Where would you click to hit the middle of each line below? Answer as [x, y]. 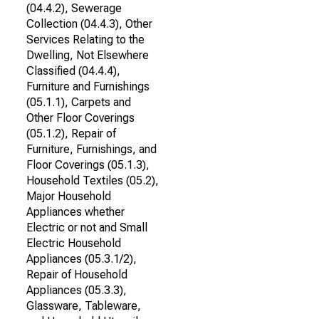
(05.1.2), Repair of [71, 134]
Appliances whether [75, 212]
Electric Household [74, 243]
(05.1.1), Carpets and [79, 102]
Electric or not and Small [87, 228]
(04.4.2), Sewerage [74, 8]
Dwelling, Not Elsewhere [88, 55]
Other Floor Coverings [80, 118]
